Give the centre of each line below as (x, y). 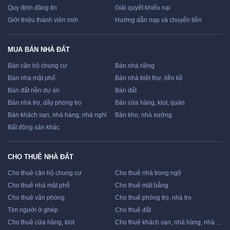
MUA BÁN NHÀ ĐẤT (39, 50)
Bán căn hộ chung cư (37, 66)
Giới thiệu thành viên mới (43, 20)
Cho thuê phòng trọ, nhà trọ (153, 198)
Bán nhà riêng (135, 66)
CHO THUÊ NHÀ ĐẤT (41, 157)
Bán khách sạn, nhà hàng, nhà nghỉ (57, 115)
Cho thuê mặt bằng (142, 186)
